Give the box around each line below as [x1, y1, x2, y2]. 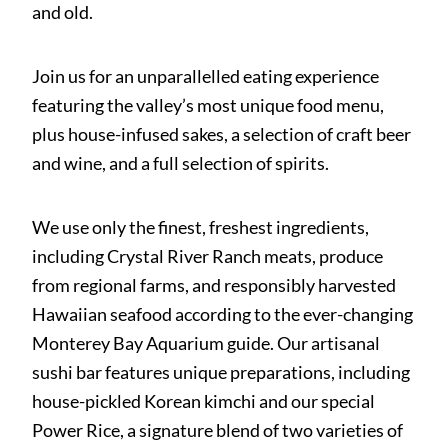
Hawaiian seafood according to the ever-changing [32, 303, 414, 326]
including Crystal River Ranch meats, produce [32, 245, 384, 268]
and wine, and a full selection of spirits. [32, 152, 330, 175]
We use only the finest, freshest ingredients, [32, 216, 370, 239]
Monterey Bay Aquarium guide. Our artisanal [32, 332, 381, 355]
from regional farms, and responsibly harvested [32, 274, 397, 297]
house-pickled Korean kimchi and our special [32, 390, 376, 413]
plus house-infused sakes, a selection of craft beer [32, 123, 412, 146]
